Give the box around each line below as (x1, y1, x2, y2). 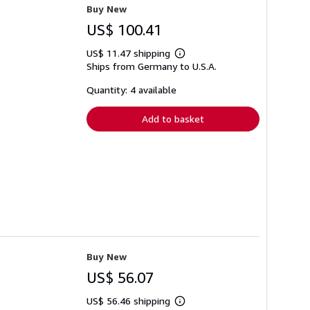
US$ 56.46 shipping (86, 295, 173, 307)
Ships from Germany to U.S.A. (86, 60, 217, 73)
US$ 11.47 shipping (86, 47, 173, 60)
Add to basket (142, 113, 204, 125)
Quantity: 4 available (86, 84, 176, 96)
